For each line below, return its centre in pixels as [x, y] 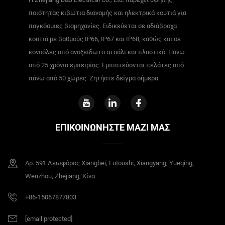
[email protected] [49, 219]
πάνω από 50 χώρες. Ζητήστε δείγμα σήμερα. [94, 78]
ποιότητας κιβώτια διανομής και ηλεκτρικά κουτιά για [107, 13]
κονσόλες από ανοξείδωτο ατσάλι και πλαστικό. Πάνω [106, 52]
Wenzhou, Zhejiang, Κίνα [60, 176]
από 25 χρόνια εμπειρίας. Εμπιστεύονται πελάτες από [106, 65]
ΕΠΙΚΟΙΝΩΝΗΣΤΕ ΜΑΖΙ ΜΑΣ [113, 128]
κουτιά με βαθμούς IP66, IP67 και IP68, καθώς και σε [104, 39]
